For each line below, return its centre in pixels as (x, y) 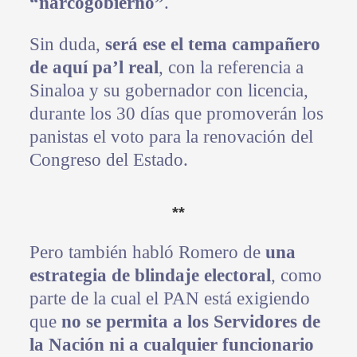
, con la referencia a (231, 68)
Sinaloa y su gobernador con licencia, (169, 91)
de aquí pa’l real (94, 68)
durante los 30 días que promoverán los (176, 114)
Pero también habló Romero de (147, 253)
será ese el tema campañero (212, 45)
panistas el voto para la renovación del (171, 137)
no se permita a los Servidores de (190, 322)
